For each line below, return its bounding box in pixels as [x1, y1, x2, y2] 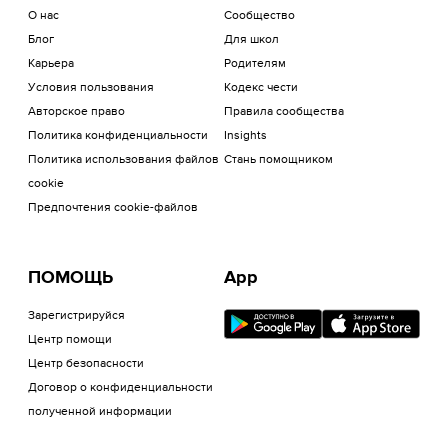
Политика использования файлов [28, 154, 219, 166]
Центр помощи [28, 334, 112, 346]
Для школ [224, 34, 279, 46]
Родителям [224, 58, 286, 70]
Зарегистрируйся [28, 310, 125, 322]
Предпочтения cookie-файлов [28, 202, 198, 214]
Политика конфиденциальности [28, 130, 208, 142]
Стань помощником [224, 154, 333, 166]
